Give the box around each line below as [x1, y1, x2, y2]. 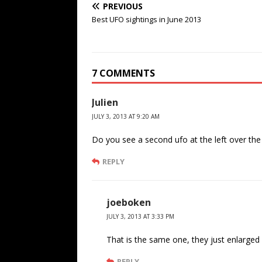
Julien [92, 95, 118, 109]
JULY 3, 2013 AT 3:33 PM [106, 212, 174, 220]
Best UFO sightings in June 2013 [92, 13, 201, 25]
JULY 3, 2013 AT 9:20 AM [92, 112, 160, 120]
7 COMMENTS [92, 66, 155, 80]
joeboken [106, 195, 151, 209]
